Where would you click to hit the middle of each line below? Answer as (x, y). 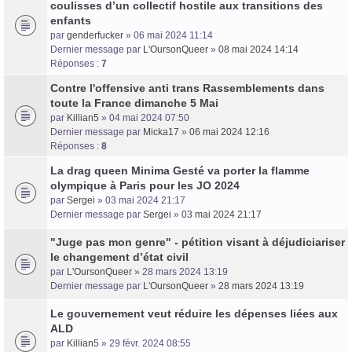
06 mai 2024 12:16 (229, 132)
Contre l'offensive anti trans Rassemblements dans (187, 88)
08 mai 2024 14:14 (258, 49)
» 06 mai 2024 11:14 (168, 35)
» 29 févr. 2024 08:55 (145, 343)
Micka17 (161, 132)
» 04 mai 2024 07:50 (144, 117)
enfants (71, 20)
